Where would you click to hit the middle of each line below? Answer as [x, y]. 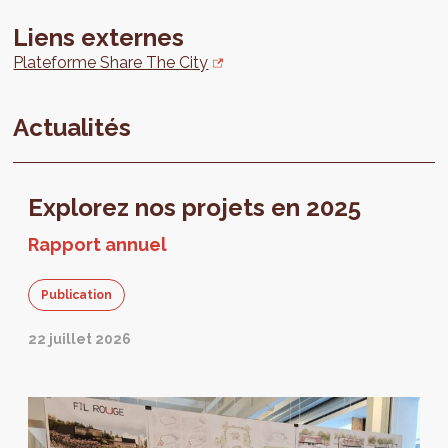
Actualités [72, 128]
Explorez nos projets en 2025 [195, 208]
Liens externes [99, 38]
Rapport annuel [98, 245]
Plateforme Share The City [111, 63]
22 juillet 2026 [80, 339]
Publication [77, 295]
